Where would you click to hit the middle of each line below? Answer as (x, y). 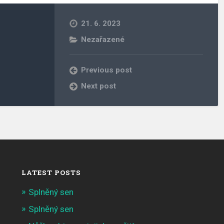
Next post (99, 86)
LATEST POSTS (51, 173)
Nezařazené (103, 39)
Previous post (107, 70)
